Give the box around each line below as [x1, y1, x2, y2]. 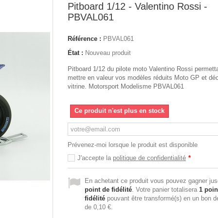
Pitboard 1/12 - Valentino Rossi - [68, 1, 207, 12]
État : [68, 49, 83, 56]
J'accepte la [77, 154, 113, 162]
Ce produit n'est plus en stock [74, 107, 164, 114]
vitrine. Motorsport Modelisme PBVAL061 [68, 83, 184, 90]
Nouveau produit [85, 49, 131, 56]
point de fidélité [85, 186, 132, 193]
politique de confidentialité [113, 154, 186, 162]
